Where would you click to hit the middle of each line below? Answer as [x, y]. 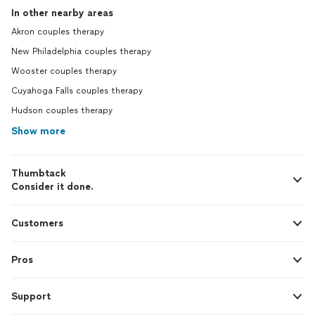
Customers [37, 223]
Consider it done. [52, 187]
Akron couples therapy [58, 32]
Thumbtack [39, 173]
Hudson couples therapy [62, 110]
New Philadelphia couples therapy [81, 51]
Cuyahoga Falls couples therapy [77, 91]
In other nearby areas [62, 13]
